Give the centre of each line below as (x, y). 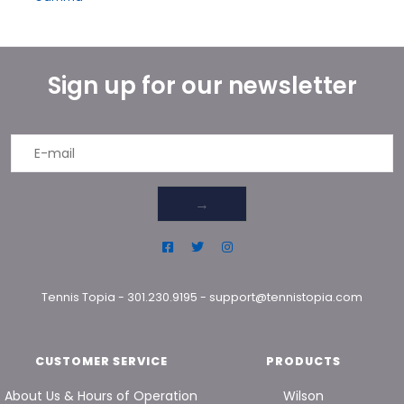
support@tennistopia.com (286, 297)
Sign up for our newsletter (202, 85)
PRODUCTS (303, 361)
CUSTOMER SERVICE (101, 361)
